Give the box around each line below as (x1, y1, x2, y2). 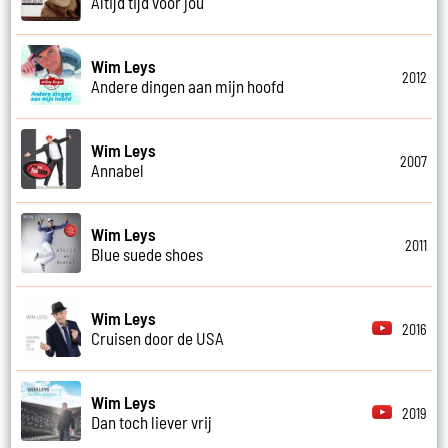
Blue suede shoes (91, 244, 204, 265)
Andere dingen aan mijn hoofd (91, 76, 285, 97)
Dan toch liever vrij (91, 412, 213, 433)
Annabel (91, 160, 145, 181)
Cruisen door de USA (91, 328, 225, 349)
